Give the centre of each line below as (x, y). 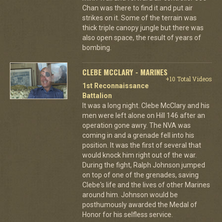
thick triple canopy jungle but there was (143, 28)
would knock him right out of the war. (139, 155)
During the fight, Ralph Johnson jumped (143, 165)
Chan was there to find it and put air (137, 8)
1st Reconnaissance (115, 85)
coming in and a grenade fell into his (138, 135)
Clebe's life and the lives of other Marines (146, 185)
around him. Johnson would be (130, 194)
